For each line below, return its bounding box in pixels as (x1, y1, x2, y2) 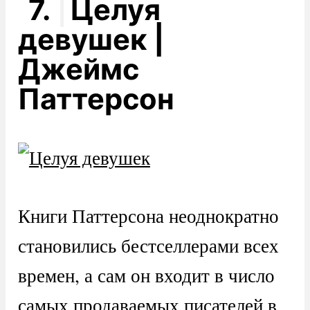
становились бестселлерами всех (17, 232, 279, 258)
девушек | (17, 21, 165, 57)
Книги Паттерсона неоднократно (17, 202, 279, 228)
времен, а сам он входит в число (17, 262, 275, 288)
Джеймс (17, 51, 139, 86)
